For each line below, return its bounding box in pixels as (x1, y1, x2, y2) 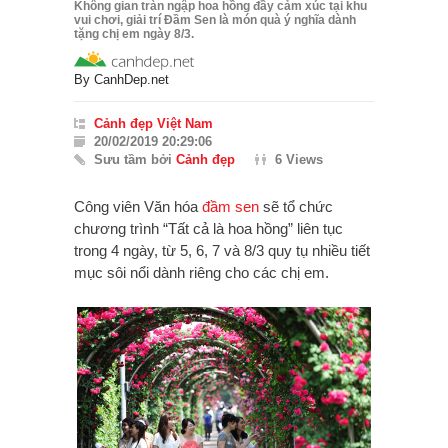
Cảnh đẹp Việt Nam (94, 116, 213, 132)
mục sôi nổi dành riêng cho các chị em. (74, 264, 329, 282)
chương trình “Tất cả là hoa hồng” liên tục (74, 220, 343, 238)
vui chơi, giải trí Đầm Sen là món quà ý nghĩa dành (74, 13, 356, 28)
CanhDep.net (94, 72, 169, 88)
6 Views (275, 152, 323, 168)
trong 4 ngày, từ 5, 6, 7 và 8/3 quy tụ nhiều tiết (74, 242, 370, 260)
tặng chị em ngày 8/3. (74, 27, 194, 42)
